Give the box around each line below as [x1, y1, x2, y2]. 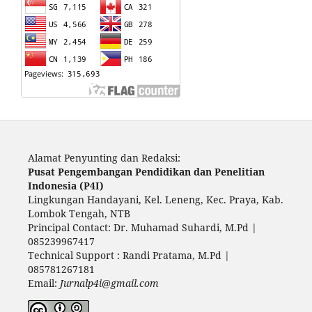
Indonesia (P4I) [27, 178, 104, 192]
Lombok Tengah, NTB [27, 206, 130, 220]
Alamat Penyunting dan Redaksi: [27, 150, 180, 164]
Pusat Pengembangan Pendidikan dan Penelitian [27, 164, 265, 178]
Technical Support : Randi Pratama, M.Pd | [27, 248, 230, 262]
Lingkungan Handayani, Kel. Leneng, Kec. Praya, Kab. [27, 192, 283, 206]
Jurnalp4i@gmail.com [56, 276, 159, 290]
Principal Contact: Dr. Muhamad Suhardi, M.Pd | [27, 220, 257, 234]
